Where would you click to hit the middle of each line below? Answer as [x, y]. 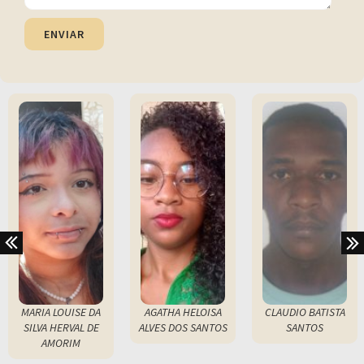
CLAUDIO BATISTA [305, 312]
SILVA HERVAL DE [61, 327]
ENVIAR [64, 34]
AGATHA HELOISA [183, 312]
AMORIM [61, 342]
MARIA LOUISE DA [61, 312]
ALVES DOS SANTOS [183, 327]
